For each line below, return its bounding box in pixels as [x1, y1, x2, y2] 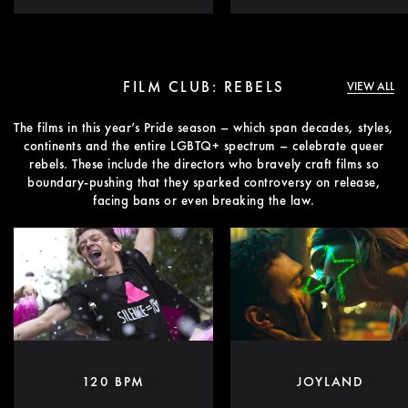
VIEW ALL [346, 77, 394, 94]
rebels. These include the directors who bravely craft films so [29, 154, 379, 173]
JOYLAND [296, 372, 364, 391]
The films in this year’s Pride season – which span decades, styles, [14, 117, 394, 137]
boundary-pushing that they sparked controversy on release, [27, 172, 381, 191]
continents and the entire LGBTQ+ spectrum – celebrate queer [24, 136, 384, 155]
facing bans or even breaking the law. [93, 190, 315, 209]
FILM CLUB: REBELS [123, 76, 285, 97]
